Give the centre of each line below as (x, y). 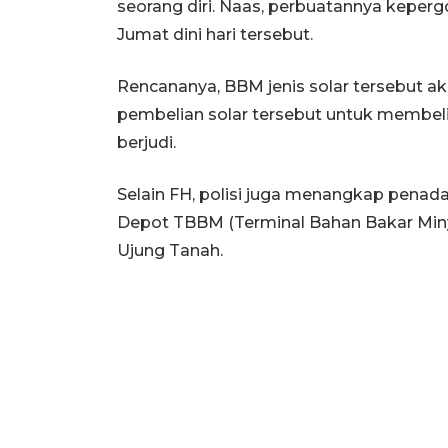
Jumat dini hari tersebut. (215, 34)
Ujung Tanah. (170, 250)
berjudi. (146, 142)
